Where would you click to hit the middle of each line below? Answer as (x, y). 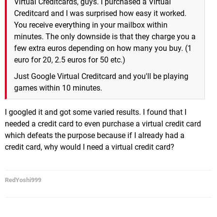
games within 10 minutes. (58, 88)
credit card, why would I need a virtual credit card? (90, 147)
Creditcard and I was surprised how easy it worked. (100, 13)
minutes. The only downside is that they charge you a (105, 36)
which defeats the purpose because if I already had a (95, 135)
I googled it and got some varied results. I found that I (96, 112)
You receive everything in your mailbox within (91, 25)
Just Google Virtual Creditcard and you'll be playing (101, 76)
